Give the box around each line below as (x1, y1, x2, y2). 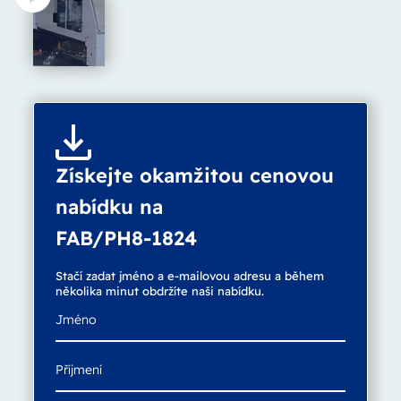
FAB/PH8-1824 (55, 226, 197, 252)
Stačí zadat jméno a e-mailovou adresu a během (55, 269, 324, 284)
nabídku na (55, 194, 163, 220)
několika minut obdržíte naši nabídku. (55, 284, 264, 299)
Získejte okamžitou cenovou (55, 163, 334, 189)
